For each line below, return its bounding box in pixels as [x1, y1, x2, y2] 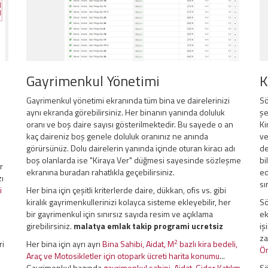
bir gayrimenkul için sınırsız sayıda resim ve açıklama [26, 208, 213, 220]
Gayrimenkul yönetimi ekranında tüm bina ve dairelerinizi [26, 94, 230, 106]
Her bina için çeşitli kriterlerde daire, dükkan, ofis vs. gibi [26, 184, 226, 196]
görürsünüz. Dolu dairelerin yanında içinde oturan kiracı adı [26, 142, 235, 154]
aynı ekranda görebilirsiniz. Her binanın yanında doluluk [26, 106, 225, 118]
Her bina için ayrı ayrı [26, 237, 102, 250]
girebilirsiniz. [26, 220, 74, 232]
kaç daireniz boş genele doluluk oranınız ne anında [26, 130, 208, 142]
